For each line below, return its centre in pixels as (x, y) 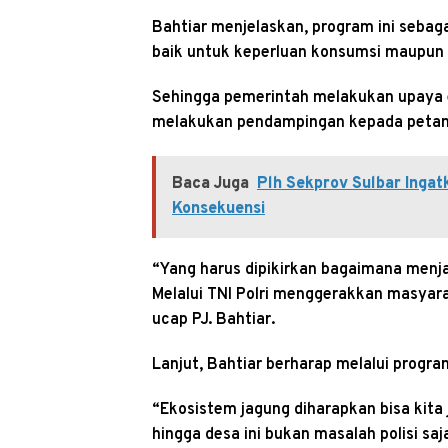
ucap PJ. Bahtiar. (213, 319)
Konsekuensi (218, 208)
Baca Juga (210, 183)
